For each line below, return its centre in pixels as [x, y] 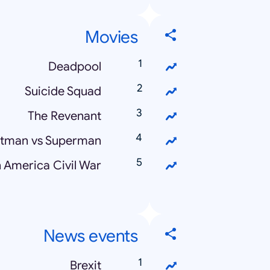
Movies [111, 37]
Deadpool [75, 67]
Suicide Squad [63, 92]
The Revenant [64, 116]
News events [90, 236]
